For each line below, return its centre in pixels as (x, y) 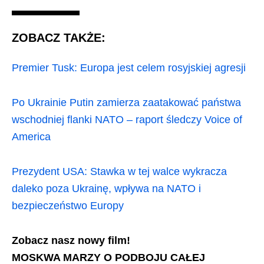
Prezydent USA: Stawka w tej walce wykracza (119, 171)
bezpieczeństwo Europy (68, 205)
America (31, 136)
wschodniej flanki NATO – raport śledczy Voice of (127, 119)
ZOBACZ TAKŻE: (59, 37)
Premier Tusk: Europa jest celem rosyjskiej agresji (129, 67)
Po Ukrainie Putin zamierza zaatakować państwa (126, 102)
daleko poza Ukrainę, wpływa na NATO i (106, 188)
